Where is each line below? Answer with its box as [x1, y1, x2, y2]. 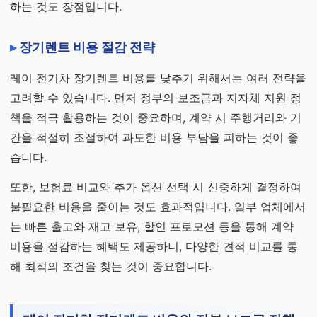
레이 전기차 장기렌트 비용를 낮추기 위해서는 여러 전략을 [10, 71, 306, 85]
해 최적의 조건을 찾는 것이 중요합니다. [10, 259, 212, 273]
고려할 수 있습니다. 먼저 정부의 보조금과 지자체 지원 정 [10, 91, 301, 105]
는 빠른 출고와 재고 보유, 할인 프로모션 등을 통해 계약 [10, 219, 294, 234]
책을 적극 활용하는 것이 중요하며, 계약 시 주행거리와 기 [10, 110, 301, 125]
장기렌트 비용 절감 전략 [19, 40, 155, 54]
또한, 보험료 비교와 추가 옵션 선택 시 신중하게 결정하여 [10, 180, 301, 194]
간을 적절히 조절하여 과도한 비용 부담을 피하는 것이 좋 [10, 130, 299, 144]
